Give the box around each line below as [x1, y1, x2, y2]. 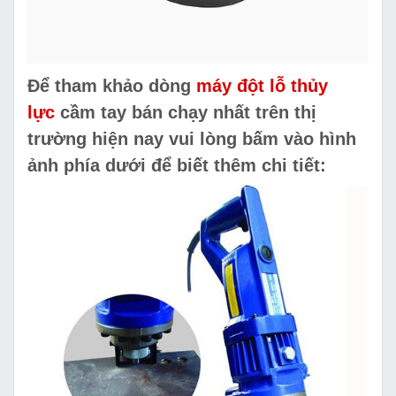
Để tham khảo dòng [27, 75, 196, 95]
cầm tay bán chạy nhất [55, 102, 250, 122]
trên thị [250, 102, 316, 122]
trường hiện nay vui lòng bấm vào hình [27, 128, 356, 148]
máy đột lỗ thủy [196, 75, 328, 95]
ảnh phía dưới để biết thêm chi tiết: [27, 155, 326, 175]
